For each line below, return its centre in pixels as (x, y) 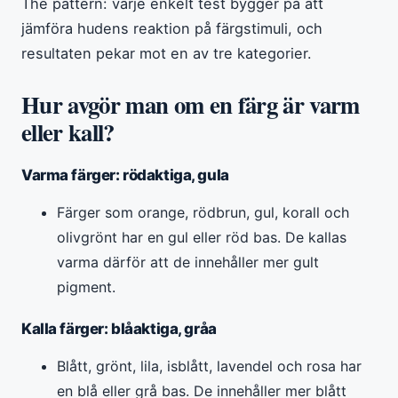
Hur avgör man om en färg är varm (191, 104)
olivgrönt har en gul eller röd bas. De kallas (202, 237)
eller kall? (68, 131)
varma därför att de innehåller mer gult (188, 262)
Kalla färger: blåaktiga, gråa (119, 328)
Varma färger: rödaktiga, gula (125, 175)
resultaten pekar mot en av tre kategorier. (167, 53)
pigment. (86, 287)
